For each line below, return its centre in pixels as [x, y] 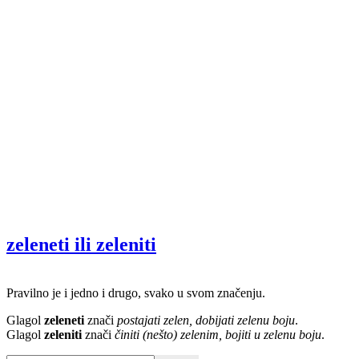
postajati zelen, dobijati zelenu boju [206, 320]
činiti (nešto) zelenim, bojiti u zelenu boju [218, 334]
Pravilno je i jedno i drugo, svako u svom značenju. [136, 292]
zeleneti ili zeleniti [81, 244]
